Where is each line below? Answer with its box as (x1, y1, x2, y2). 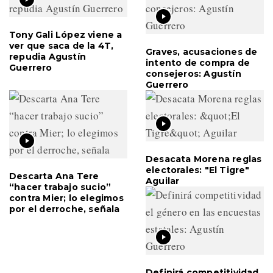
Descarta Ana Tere (9, 170, 99, 182)
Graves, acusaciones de (146, 46, 258, 57)
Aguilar (146, 175, 180, 186)
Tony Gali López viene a (9, 29, 122, 40)
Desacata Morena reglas (146, 153, 262, 165)
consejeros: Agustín (146, 68, 241, 79)
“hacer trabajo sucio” (9, 181, 112, 193)
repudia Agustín (9, 51, 86, 62)
